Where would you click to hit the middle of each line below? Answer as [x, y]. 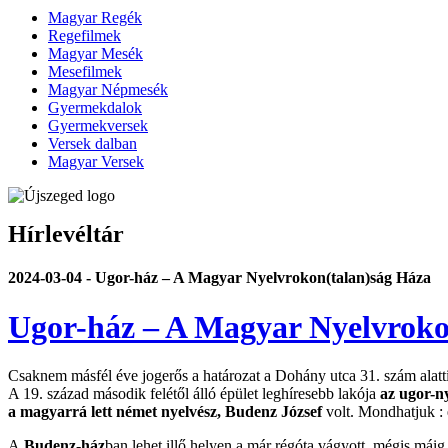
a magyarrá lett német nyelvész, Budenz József [165, 412]
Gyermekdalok [95, 107]
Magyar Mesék [95, 53]
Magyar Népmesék [108, 89]
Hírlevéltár [66, 233]
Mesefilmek [85, 71]
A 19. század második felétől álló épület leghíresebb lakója [194, 394]
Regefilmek [84, 35]
